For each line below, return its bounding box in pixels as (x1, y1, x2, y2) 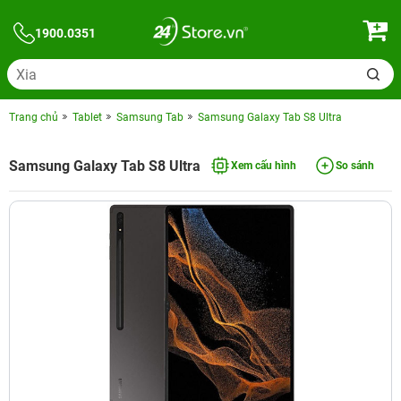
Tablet (73, 111, 102, 124)
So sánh (336, 159, 374, 172)
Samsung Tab (116, 111, 183, 124)
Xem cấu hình (231, 159, 296, 172)
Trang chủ (9, 111, 58, 124)
